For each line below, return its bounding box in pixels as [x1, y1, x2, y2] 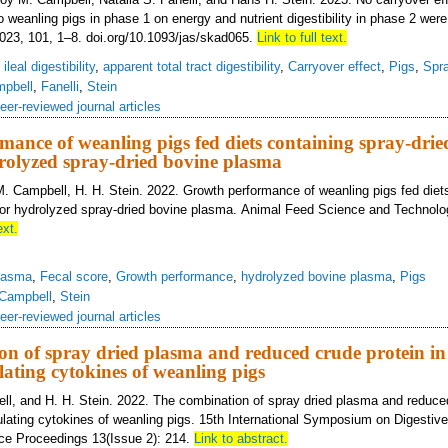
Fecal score [40, 269, 108, 284]
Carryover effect [288, 59, 381, 74]
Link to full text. [257, 30, 347, 45]
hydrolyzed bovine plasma [241, 269, 392, 284]
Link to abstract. [194, 431, 288, 446]
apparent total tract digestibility [103, 59, 280, 74]
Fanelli [41, 79, 79, 94]
